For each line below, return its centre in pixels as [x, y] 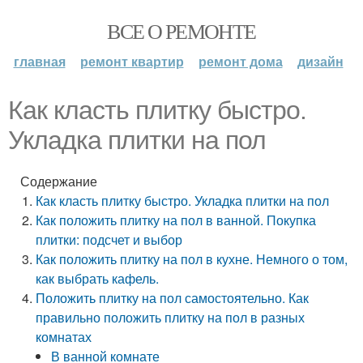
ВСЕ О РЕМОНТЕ [181, 31]
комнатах [64, 337]
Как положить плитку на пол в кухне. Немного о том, [192, 259]
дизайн [320, 61]
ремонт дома [240, 61]
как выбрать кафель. [98, 278]
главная [39, 61]
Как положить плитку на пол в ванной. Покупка [176, 220]
